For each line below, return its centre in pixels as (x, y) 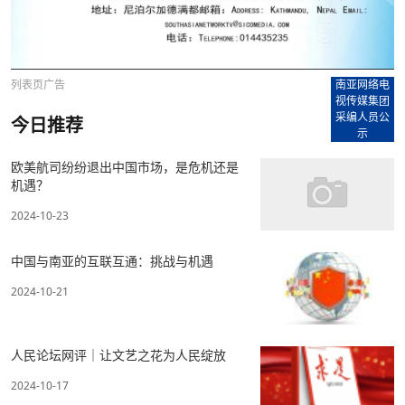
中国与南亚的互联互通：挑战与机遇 (112, 260)
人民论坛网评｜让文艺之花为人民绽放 (118, 354)
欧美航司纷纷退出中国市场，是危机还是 (125, 166)
